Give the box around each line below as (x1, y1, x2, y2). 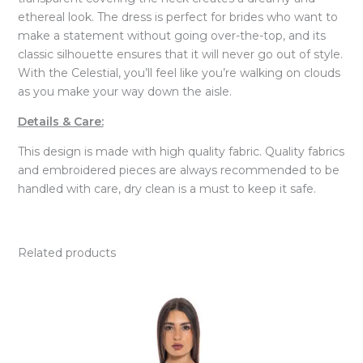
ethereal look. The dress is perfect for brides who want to (17, 10, 338, 25)
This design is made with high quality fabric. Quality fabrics (17, 144, 344, 160)
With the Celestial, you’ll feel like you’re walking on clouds (17, 66, 340, 81)
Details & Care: (17, 114, 104, 130)
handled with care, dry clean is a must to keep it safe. (17, 181, 316, 197)
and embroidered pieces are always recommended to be (17, 163, 340, 178)
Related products (17, 246, 116, 261)
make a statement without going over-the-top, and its (17, 28, 326, 44)
